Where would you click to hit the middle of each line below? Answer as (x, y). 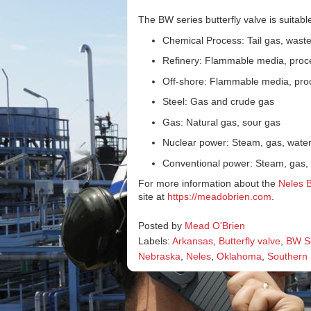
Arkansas (193, 241)
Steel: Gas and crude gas (218, 101)
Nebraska (159, 256)
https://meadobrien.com (219, 196)
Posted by (161, 226)
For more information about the (208, 183)
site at (153, 196)
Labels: (155, 241)
